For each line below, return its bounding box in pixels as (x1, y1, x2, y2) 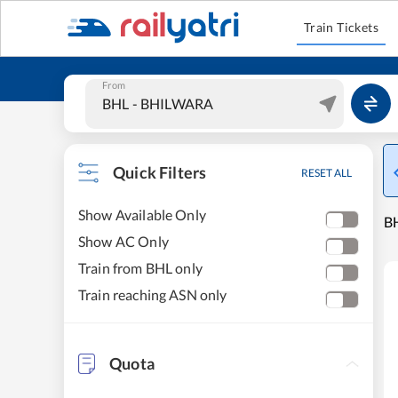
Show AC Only (78, 233, 169, 250)
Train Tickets (303, 20, 379, 35)
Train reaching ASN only (78, 286, 227, 303)
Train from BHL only (78, 259, 203, 276)
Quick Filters (113, 163, 207, 182)
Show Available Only (78, 206, 206, 223)
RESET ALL (301, 166, 352, 179)
